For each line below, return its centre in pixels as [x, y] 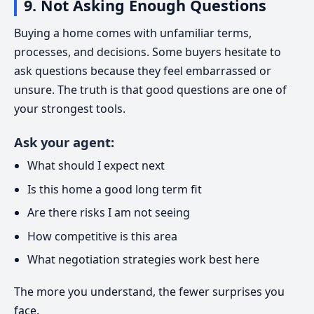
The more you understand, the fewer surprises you [149, 292]
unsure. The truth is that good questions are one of [150, 89]
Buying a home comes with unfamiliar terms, [133, 33]
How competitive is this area [103, 236]
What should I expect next [96, 166]
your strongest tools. [70, 108]
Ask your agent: [64, 142]
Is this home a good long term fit [115, 189]
